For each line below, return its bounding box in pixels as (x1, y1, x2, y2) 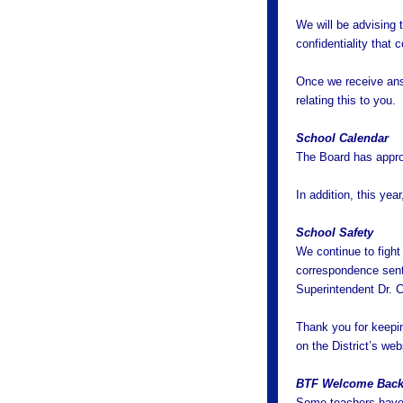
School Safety (296, 226, 374, 239)
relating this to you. (296, 94, 397, 107)
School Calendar (296, 131, 390, 145)
